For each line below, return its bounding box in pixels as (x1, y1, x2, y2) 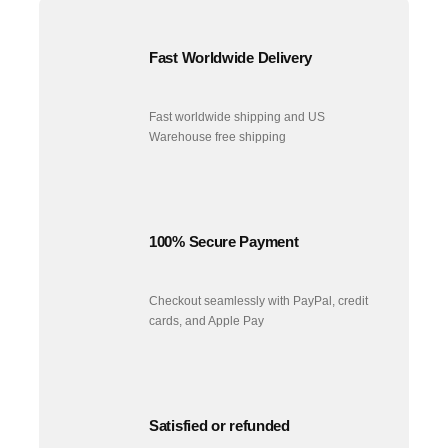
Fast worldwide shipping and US (149, 109, 326, 124)
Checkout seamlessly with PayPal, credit (149, 294, 369, 309)
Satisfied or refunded (149, 416, 290, 434)
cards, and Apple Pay (149, 314, 265, 329)
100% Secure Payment (149, 232, 299, 250)
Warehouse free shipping (149, 129, 287, 144)
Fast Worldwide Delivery (149, 48, 313, 66)
